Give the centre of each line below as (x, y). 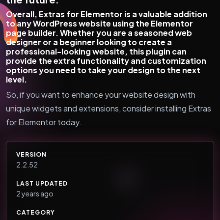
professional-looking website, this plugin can (96, 51)
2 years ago (35, 193)
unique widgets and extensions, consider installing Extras (109, 108)
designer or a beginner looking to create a (89, 42)
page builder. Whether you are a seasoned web (99, 32)
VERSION (31, 154)
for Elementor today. (44, 122)
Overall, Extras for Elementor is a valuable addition (107, 14)
